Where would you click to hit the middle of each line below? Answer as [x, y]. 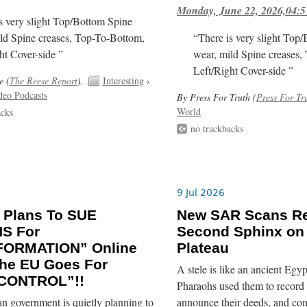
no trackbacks [217, 129]
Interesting [123, 80]
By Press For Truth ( [216, 97]
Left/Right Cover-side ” [244, 70]
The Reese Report [43, 80]
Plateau [202, 248]
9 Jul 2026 [200, 193]
